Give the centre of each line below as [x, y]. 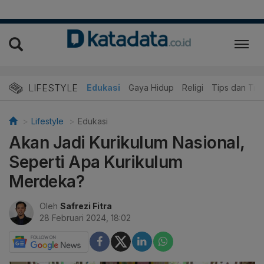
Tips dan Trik [237, 87]
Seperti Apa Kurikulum [96, 162]
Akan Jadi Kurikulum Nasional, [127, 142]
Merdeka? [47, 181]
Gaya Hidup [151, 87]
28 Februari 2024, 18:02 [85, 217]
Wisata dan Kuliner [42, 87]
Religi [193, 87]
